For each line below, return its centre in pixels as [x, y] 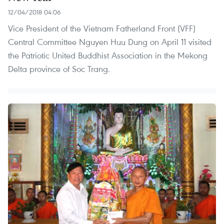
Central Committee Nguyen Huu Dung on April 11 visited [110, 41]
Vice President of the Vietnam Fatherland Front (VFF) [102, 28]
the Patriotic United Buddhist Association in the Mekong [108, 55]
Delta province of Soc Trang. [59, 68]
